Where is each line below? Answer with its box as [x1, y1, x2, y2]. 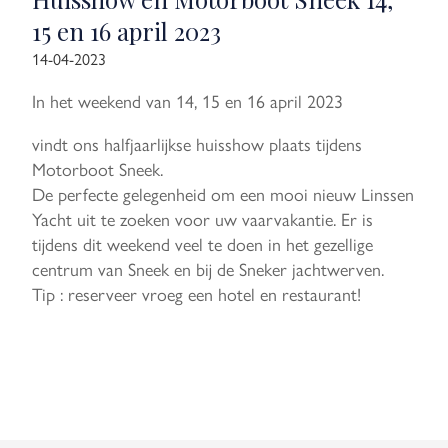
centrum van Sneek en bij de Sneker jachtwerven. [32, 255, 384, 281]
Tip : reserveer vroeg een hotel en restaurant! [32, 280, 361, 306]
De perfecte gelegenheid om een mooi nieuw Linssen [32, 180, 414, 206]
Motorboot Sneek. [32, 155, 163, 181]
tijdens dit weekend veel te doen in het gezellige [32, 230, 373, 256]
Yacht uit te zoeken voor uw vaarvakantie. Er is [32, 205, 373, 231]
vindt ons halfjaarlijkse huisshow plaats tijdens [32, 130, 362, 156]
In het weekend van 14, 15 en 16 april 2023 [32, 87, 343, 113]
